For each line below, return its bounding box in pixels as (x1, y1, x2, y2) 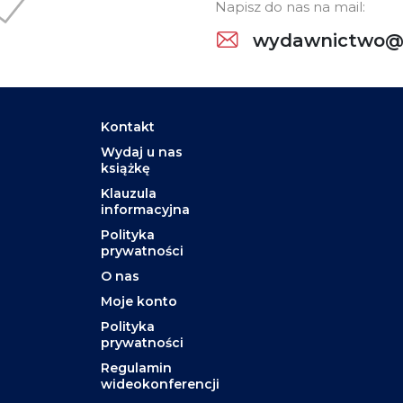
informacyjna (100, 201, 190, 218)
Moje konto (100, 292, 177, 309)
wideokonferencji (100, 375, 219, 392)
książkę (100, 159, 150, 176)
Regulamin (100, 359, 172, 376)
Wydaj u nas (100, 143, 183, 160)
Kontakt (100, 118, 155, 135)
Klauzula (100, 184, 157, 201)
